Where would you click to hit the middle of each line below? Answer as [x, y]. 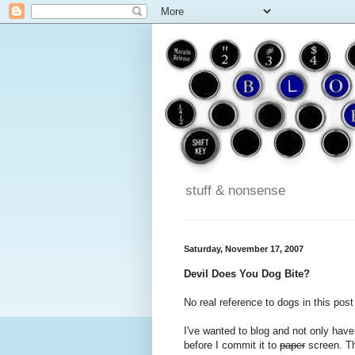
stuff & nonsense [235, 191]
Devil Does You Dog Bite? [247, 273]
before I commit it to [232, 345]
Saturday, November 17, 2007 [244, 249]
